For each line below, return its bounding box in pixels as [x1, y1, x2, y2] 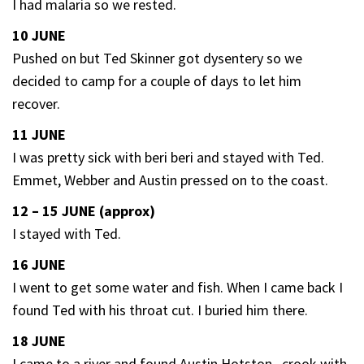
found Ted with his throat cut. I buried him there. [12, 300, 308, 319]
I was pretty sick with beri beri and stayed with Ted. [12, 147, 324, 167]
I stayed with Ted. [12, 223, 121, 243]
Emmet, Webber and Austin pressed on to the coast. [12, 170, 328, 189]
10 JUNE [12, 25, 66, 45]
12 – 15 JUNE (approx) [12, 201, 155, 220]
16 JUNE [12, 254, 66, 274]
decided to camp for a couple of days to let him [12, 71, 301, 90]
